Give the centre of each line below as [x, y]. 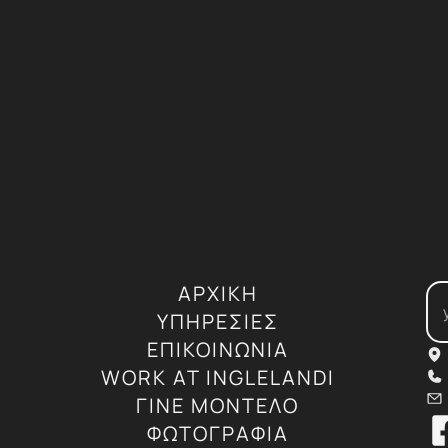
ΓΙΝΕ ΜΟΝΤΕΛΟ [218, 405]
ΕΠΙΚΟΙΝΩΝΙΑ [217, 349]
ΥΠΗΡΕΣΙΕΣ [217, 321]
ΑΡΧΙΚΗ [217, 293]
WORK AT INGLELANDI [217, 377]
